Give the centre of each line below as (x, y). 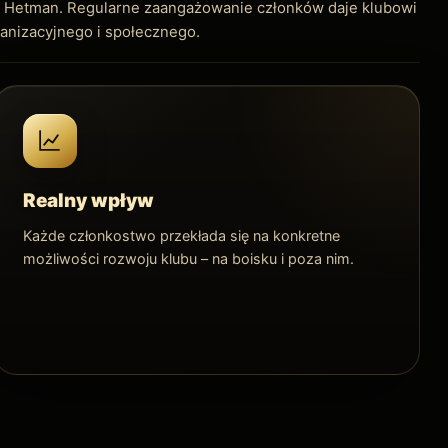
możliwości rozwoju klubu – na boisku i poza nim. (188, 258)
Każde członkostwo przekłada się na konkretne (181, 235)
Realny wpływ (88, 200)
